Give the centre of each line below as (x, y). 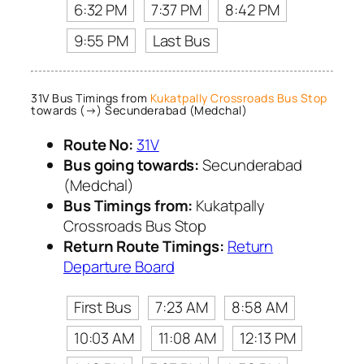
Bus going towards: (132, 165)
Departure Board (119, 267)
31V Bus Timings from (91, 97)
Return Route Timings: (144, 247)
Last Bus (181, 40)
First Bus (102, 308)
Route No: (99, 145)
